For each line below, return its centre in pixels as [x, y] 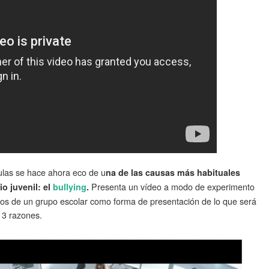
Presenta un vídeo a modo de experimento [172, 186]
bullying [70, 187]
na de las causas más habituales [173, 172]
